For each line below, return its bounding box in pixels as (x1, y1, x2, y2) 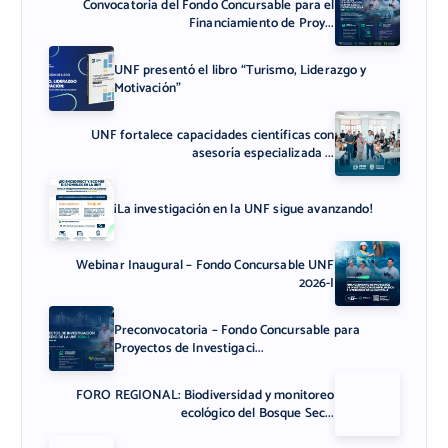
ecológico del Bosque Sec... (180, 401, 335, 424)
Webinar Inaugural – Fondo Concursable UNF (75, 253, 335, 276)
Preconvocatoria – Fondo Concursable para (113, 318, 361, 341)
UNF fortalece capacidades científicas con (90, 123, 335, 146)
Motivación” (113, 76, 182, 99)
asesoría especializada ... (191, 141, 335, 164)
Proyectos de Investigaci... (113, 336, 265, 359)
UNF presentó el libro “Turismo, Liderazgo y (113, 58, 367, 81)
